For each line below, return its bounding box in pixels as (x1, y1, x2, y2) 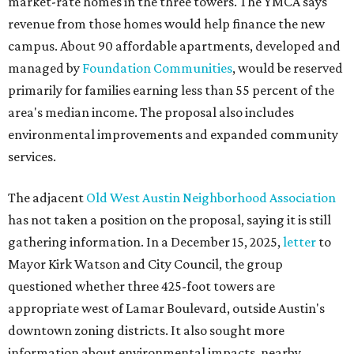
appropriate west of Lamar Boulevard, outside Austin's (8, 300, 325, 317)
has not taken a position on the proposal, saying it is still (8, 212, 331, 228)
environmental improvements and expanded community (8, 126, 338, 143)
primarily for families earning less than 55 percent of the (8, 82, 334, 99)
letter (283, 234, 318, 250)
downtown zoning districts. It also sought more (8, 322, 284, 339)
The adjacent (8, 190, 86, 206)
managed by (8, 60, 82, 77)
